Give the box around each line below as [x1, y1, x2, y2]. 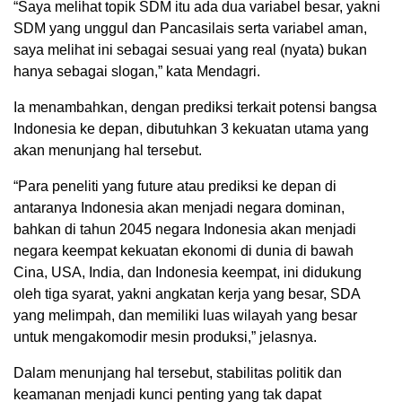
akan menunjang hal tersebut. [13, 142, 202, 158]
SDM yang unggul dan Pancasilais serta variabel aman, [13, 20, 367, 36]
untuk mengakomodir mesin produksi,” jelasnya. [13, 328, 317, 345]
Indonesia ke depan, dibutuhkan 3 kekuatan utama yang [13, 120, 369, 136]
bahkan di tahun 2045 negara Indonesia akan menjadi [13, 221, 356, 237]
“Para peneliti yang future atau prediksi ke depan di [13, 178, 336, 194]
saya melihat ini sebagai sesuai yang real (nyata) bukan [13, 41, 367, 57]
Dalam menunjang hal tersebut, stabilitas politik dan [13, 364, 342, 380]
